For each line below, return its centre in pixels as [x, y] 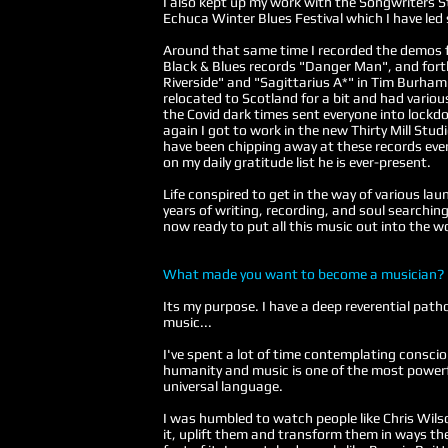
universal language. [223, 386]
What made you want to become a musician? [303, 274]
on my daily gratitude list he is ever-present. [298, 162]
